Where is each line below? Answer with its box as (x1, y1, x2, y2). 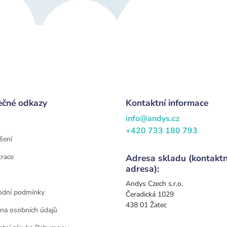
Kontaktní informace (126, 96, 208, 109)
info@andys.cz (126, 112, 180, 124)
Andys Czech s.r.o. (126, 178, 183, 188)
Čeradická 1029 (126, 189, 174, 199)
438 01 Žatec (126, 200, 167, 210)
